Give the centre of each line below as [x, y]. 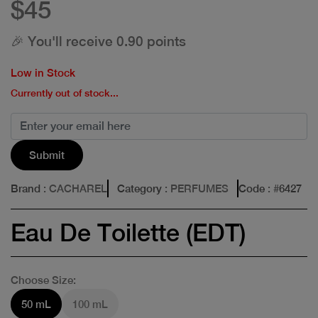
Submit [47, 155]
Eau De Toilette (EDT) [128, 232]
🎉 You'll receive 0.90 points [98, 41]
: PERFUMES [195, 188]
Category [139, 188]
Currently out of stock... [65, 93]
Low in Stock [43, 72]
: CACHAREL [74, 188]
